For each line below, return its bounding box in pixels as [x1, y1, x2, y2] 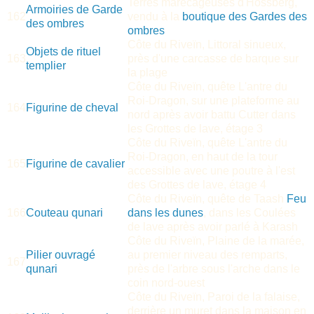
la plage [128, 66, 168, 78]
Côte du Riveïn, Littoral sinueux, [128, 38, 286, 50]
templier [26, 59, 66, 71]
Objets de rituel [26, 45, 101, 57]
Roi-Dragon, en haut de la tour [128, 150, 278, 163]
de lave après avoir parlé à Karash [128, 220, 298, 233]
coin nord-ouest [128, 276, 205, 289]
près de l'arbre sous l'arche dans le [128, 262, 300, 275]
